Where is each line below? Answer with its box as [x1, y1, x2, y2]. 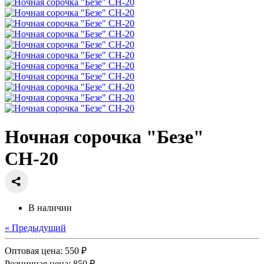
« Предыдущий [5, 222, 66, 233]
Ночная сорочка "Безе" [5, 126, 204, 147]
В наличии [28, 202, 72, 213]
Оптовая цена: [5, 245, 65, 256]
